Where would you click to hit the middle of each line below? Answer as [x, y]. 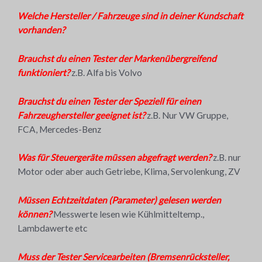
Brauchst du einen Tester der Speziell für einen [109, 101]
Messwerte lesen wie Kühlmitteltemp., [129, 214]
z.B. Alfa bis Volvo [106, 72]
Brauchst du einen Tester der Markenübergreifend [117, 58]
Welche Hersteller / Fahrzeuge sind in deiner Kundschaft [130, 15]
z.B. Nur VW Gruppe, [187, 115]
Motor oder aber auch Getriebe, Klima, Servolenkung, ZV [129, 172]
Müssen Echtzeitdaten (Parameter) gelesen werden [119, 200]
